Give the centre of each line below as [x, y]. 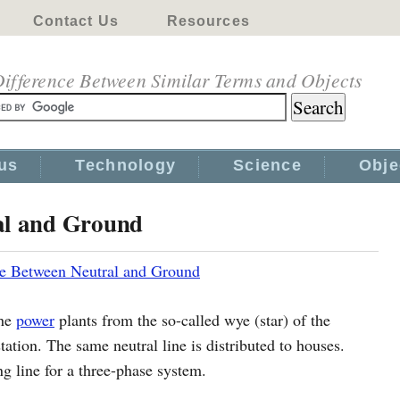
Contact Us [75, 21]
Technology [126, 165]
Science [267, 165]
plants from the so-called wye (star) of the [192, 320]
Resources [208, 21]
